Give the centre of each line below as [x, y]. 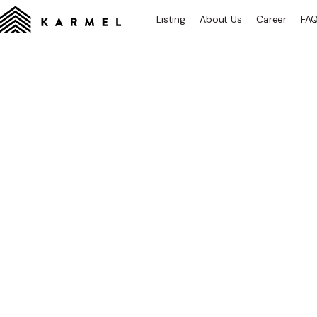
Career [271, 19]
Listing [171, 19]
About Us [221, 19]
